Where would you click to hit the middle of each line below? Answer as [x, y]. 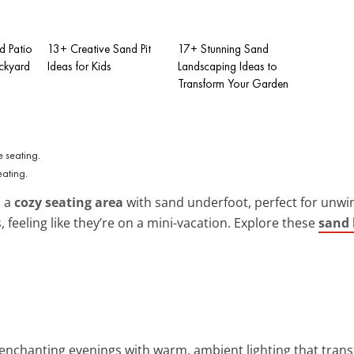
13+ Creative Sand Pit [99, 49]
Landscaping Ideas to [228, 66]
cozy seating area [69, 202]
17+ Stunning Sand [223, 49]
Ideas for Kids [79, 66]
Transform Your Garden [233, 83]
